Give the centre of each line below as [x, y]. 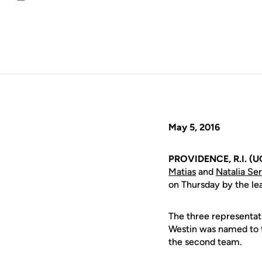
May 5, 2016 [194, 127]
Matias [182, 172]
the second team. [205, 242]
